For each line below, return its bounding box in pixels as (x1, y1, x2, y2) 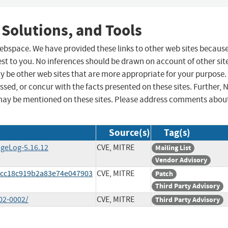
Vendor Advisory (155, 155, 207, 165)
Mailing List (155, 143, 191, 153)
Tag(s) (164, 126, 190, 139)
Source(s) (109, 126, 150, 139)
